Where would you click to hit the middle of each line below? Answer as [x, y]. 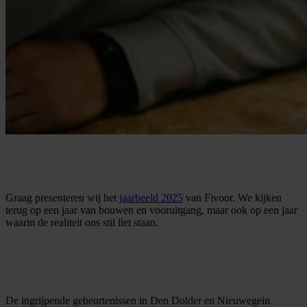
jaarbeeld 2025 [151, 197]
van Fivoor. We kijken [232, 197]
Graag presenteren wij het [62, 197]
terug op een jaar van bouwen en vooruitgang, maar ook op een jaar [151, 210]
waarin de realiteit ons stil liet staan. [82, 222]
